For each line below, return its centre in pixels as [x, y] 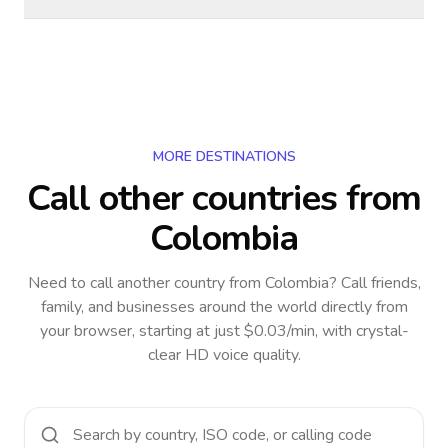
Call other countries [181, 198]
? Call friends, [374, 283]
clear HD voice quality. [224, 355]
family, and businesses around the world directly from [224, 307]
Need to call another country [126, 283]
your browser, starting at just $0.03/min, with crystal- [224, 331]
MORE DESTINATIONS [224, 156]
